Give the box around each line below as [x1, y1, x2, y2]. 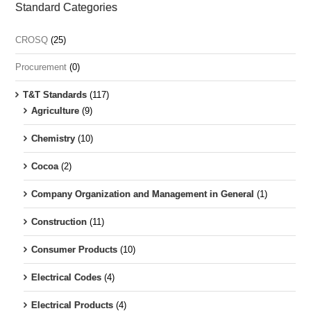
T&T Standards [22, 90, 87, 101]
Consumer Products [31, 244, 117, 255]
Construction [31, 217, 87, 228]
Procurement [15, 62, 67, 73]
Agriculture [31, 106, 79, 117]
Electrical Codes [31, 272, 101, 283]
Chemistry [31, 133, 75, 144]
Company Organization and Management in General [31, 189, 254, 200]
